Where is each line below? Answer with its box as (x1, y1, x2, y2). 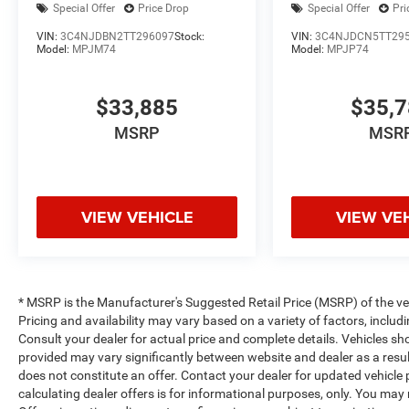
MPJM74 (72, 43, 116, 56)
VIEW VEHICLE (80, 205, 194, 230)
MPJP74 (327, 43, 370, 56)
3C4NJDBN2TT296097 (60, 30, 174, 43)
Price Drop (138, 2, 189, 16)
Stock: (174, 30, 204, 43)
